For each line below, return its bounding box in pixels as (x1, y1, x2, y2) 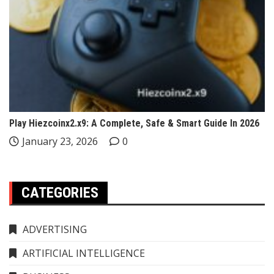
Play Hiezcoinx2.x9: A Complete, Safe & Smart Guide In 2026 (9, 117, 259, 129)
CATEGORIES (21, 183, 98, 201)
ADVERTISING (23, 222, 87, 236)
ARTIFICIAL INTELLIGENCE (23, 246, 145, 260)
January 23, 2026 (22, 134, 98, 148)
